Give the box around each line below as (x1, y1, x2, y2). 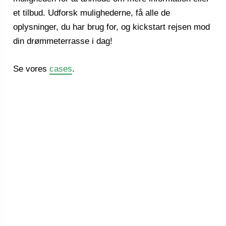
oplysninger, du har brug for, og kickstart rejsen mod (13, 22, 210, 32)
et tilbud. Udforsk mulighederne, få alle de (13, 8, 171, 18)
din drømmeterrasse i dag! (13, 36, 113, 46)
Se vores (13, 64, 50, 74)
